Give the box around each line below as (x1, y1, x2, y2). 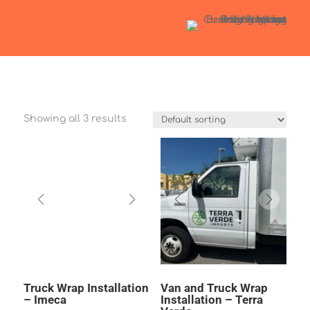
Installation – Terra (160, 292, 263, 307)
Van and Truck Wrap (160, 280, 268, 295)
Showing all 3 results (23, 113, 127, 124)
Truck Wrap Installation (23, 280, 149, 295)
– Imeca (23, 292, 66, 307)
